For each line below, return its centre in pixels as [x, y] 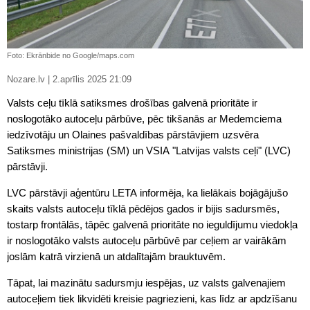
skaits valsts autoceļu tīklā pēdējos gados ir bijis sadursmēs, [143, 208]
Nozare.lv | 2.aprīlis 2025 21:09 [92, 79]
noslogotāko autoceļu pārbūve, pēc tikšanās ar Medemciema [144, 118]
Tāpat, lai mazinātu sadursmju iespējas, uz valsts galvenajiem [146, 282]
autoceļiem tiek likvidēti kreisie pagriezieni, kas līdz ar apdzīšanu [152, 298]
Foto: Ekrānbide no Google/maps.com [71, 55]
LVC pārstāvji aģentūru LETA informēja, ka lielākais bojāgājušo [147, 192]
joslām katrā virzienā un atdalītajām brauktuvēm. [116, 256]
